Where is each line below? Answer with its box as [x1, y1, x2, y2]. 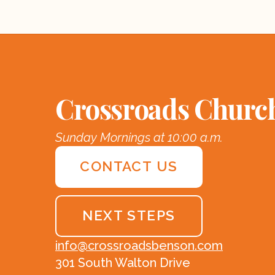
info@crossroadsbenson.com [55, 238, 223, 253]
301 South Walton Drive [55, 255, 190, 270]
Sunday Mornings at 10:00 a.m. [55, 130, 223, 145]
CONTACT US [80, 158, 178, 175]
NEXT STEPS [82, 207, 176, 224]
